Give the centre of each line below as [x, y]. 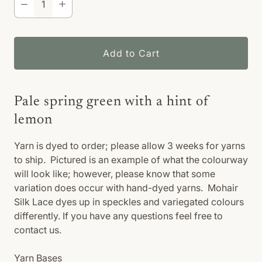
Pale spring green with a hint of [112, 102]
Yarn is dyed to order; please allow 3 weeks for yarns [130, 146]
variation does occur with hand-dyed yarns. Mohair [126, 188]
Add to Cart [131, 53]
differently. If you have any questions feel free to [118, 216]
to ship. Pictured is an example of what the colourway [131, 160]
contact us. [38, 230]
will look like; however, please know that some [115, 174]
